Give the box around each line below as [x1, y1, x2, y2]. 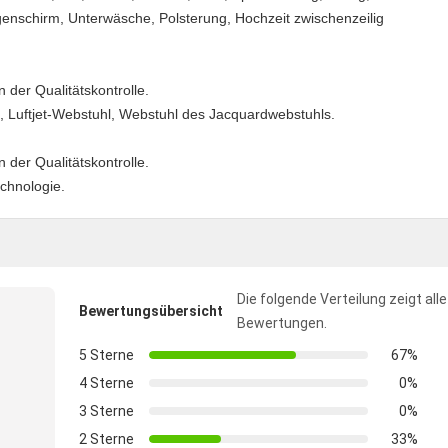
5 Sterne [79, 347, 134, 363]
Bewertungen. [237, 315, 327, 331]
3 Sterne [79, 403, 134, 419]
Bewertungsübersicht [79, 303, 223, 319]
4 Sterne [79, 375, 134, 391]
